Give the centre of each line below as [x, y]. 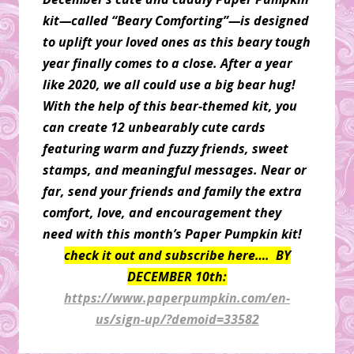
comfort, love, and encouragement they [162, 212]
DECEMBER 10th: [177, 276]
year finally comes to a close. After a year [168, 63]
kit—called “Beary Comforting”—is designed [176, 20]
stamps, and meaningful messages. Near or [175, 169]
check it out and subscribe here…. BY [177, 255]
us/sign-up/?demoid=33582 [177, 319]
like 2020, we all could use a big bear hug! [169, 84]
